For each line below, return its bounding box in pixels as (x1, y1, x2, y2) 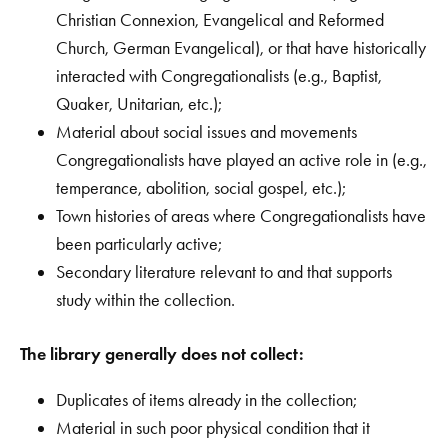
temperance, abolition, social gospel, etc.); (56, 176, 346, 199)
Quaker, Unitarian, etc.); (56, 92, 222, 115)
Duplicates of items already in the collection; (56, 388, 357, 411)
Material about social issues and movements (56, 120, 357, 143)
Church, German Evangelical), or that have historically (56, 36, 426, 59)
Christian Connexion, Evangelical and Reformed (56, 8, 384, 31)
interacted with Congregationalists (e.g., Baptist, (56, 64, 382, 87)
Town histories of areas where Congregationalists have (56, 204, 426, 227)
